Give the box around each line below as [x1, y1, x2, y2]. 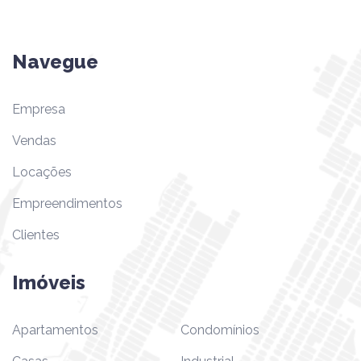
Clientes [12, 226, 60, 243]
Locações [12, 164, 72, 180]
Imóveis [12, 270, 85, 294]
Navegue [12, 49, 98, 73]
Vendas [12, 132, 56, 148]
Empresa [12, 101, 65, 117]
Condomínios [180, 322, 259, 338]
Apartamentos [12, 322, 98, 338]
